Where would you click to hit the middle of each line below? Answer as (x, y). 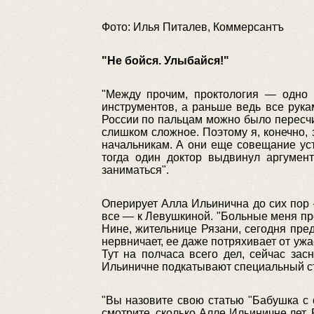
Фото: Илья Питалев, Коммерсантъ (192, 27)
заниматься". (135, 170)
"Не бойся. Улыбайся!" (165, 61)
